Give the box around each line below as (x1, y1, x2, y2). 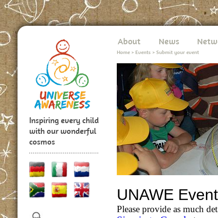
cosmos (29, 136, 55, 147)
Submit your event (156, 49, 199, 55)
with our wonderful (29, 126, 96, 136)
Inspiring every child (29, 115, 99, 126)
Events (135, 49, 151, 55)
